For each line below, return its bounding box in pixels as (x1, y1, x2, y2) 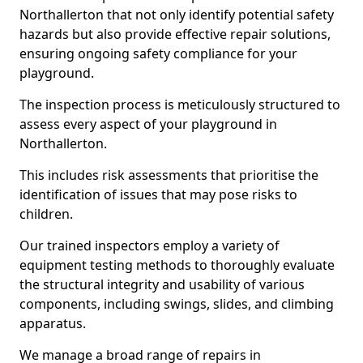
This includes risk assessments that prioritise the (19, 166, 318, 184)
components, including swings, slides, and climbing (19, 295, 334, 313)
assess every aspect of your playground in (19, 115, 277, 133)
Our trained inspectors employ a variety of (19, 237, 280, 254)
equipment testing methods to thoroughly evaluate (19, 256, 335, 274)
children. (19, 205, 73, 223)
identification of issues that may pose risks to (19, 186, 297, 203)
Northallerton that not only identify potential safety (19, 6, 334, 23)
